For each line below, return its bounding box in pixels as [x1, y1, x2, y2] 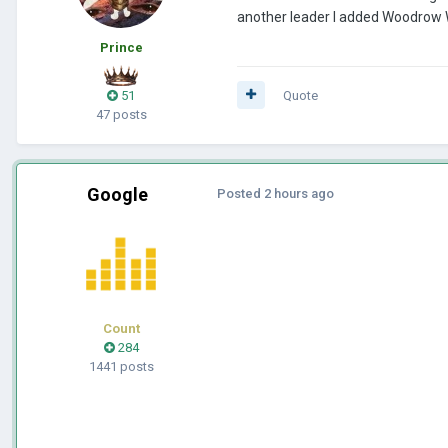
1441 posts [88, 358, 154, 374]
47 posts [95, 106, 147, 122]
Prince [99, 39, 143, 55]
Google [86, 183, 148, 205]
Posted [217, 185, 264, 201]
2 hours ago [264, 185, 334, 201]
